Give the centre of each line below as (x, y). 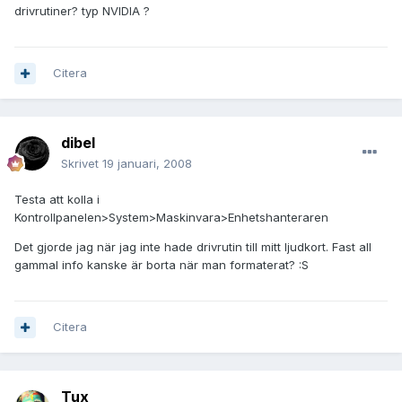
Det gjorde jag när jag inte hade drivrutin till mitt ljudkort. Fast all (193, 247)
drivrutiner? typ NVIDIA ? (82, 11)
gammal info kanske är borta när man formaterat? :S (162, 265)
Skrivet (82, 164)
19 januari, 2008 (147, 164)
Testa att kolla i (57, 200)
